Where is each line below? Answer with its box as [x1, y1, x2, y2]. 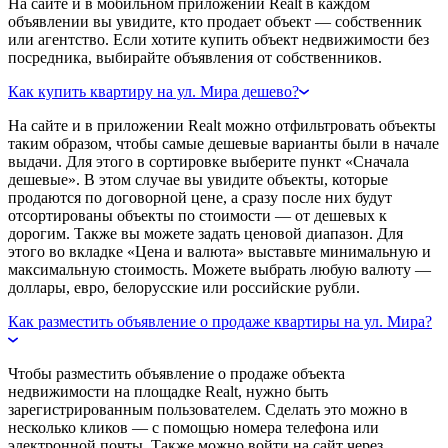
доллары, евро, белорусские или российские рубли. [8, 278, 360, 296]
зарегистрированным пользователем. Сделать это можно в [8, 400, 408, 418]
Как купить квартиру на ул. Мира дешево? [8, 82, 299, 100]
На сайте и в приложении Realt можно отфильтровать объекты [8, 116, 436, 134]
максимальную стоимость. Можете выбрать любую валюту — [8, 260, 431, 278]
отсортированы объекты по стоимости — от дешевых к [8, 206, 387, 224]
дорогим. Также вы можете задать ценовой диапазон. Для [8, 224, 403, 242]
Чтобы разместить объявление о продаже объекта [8, 364, 345, 382]
